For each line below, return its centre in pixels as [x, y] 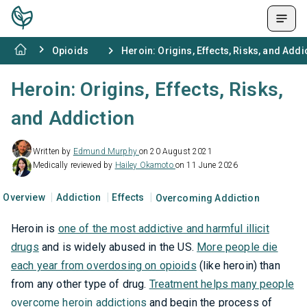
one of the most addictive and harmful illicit [163, 229]
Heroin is [35, 229]
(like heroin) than [238, 266]
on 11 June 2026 [207, 165]
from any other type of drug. [80, 284]
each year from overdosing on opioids [104, 266]
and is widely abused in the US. [118, 247]
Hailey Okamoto [145, 165]
